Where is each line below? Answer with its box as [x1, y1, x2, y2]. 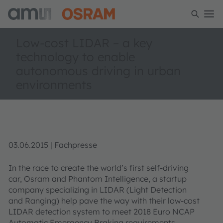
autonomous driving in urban [16, 63, 181, 78]
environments [16, 77, 92, 92]
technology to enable [16, 49, 135, 64]
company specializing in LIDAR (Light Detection [8, 185, 187, 195]
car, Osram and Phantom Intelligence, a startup [8, 174, 187, 184]
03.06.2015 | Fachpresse [8, 140, 97, 150]
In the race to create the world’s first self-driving [8, 163, 189, 173]
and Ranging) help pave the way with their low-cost [8, 196, 200, 206]
